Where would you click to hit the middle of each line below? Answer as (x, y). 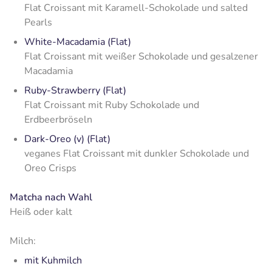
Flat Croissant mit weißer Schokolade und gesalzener (141, 56)
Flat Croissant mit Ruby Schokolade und (112, 105)
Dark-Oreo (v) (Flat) (67, 139)
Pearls (38, 22)
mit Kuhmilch (53, 260)
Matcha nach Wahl (51, 197)
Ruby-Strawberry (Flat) (75, 90)
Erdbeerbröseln (58, 119)
